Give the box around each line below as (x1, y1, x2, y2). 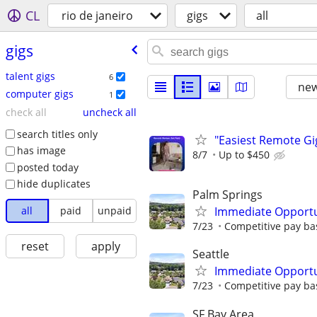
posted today (16, 160, 79, 174)
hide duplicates (16, 177, 91, 191)
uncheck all (82, 105, 137, 119)
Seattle (192, 246, 229, 263)
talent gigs (5, 69, 55, 83)
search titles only (16, 127, 98, 141)
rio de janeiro (62, 8, 133, 23)
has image (16, 144, 66, 158)
